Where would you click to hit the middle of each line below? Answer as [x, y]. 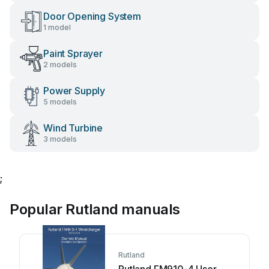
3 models [60, 139]
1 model [57, 27]
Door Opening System [92, 16]
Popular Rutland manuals [95, 209]
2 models [60, 65]
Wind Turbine [73, 128]
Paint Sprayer [73, 53]
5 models [60, 102]
